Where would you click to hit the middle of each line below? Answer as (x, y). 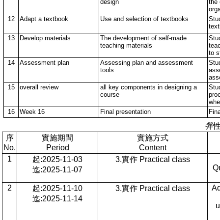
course (110, 95)
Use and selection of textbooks (144, 19)
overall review (39, 87)
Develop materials (45, 38)
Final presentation (125, 112)
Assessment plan (44, 63)
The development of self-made (143, 38)
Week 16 (32, 112)
